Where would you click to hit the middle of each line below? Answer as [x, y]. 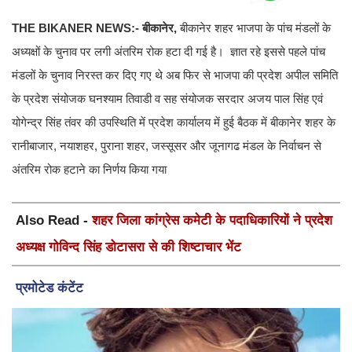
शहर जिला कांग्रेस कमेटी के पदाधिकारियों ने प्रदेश [212, 220]
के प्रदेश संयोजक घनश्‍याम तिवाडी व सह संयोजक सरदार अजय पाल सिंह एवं [167, 98]
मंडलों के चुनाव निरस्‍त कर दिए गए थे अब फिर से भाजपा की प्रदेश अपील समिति [175, 75]
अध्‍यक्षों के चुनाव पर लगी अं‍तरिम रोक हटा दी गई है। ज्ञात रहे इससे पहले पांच [169, 51]
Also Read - [54, 220]
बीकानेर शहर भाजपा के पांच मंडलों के [255, 27]
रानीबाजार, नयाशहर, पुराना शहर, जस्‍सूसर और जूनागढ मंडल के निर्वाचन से [167, 145]
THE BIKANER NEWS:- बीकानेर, [96, 27]
